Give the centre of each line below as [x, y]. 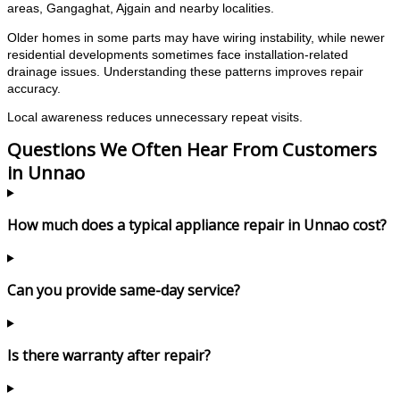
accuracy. [34, 88]
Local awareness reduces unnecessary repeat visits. [155, 118]
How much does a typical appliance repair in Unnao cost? [197, 225]
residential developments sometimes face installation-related [178, 54]
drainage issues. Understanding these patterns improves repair [185, 71]
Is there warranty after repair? [109, 355]
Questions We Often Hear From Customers [192, 149]
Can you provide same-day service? [124, 290]
